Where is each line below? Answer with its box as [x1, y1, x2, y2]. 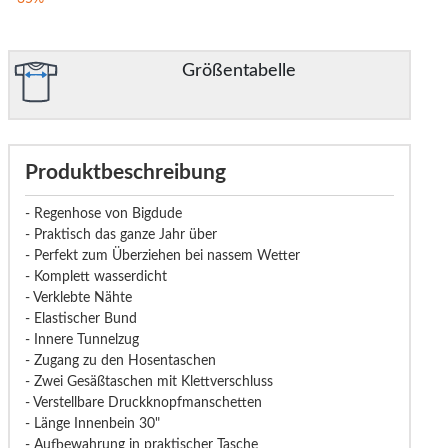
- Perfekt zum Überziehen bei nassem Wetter [24, 249, 300, 263]
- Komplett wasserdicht [24, 270, 167, 284]
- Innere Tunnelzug [24, 333, 139, 347]
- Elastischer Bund [24, 312, 137, 326]
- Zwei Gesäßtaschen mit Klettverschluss [24, 375, 273, 389]
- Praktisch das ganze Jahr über [24, 228, 217, 242]
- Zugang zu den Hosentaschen [24, 354, 216, 368]
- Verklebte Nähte [24, 291, 132, 305]
